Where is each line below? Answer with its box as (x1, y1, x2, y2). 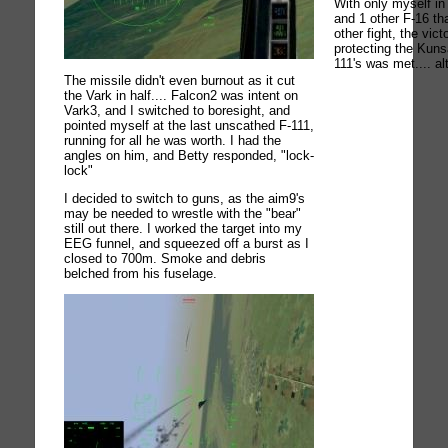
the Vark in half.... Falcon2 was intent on (64, 87, 299, 103)
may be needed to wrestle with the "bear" (64, 206, 302, 222)
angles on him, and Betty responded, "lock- (64, 147, 315, 163)
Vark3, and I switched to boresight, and (64, 102, 291, 118)
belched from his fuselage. (64, 266, 218, 282)
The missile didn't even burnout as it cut (64, 72, 296, 88)
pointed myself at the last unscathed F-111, (64, 117, 315, 133)
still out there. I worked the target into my (64, 221, 303, 237)
